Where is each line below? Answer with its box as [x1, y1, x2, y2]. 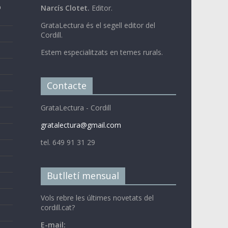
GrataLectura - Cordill [40, 102, 111, 112]
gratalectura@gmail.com [40, 120, 121, 130]
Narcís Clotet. [40, 3, 90, 13]
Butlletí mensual [46, 169, 119, 182]
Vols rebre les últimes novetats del [40, 192, 154, 203]
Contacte [46, 79, 87, 92]
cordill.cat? [40, 202, 75, 212]
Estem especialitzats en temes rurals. [40, 47, 163, 57]
